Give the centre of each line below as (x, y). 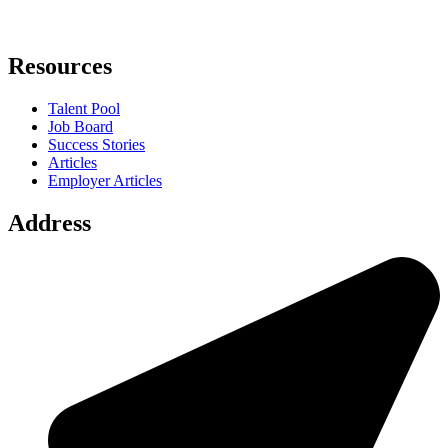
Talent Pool (84, 109)
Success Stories (96, 145)
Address (49, 223)
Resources (60, 66)
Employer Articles (105, 181)
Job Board (80, 127)
